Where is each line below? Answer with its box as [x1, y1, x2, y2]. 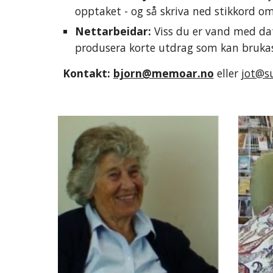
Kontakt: [62, 66, 113, 80]
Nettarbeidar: [74, 24, 154, 38]
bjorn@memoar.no [113, 66, 214, 80]
